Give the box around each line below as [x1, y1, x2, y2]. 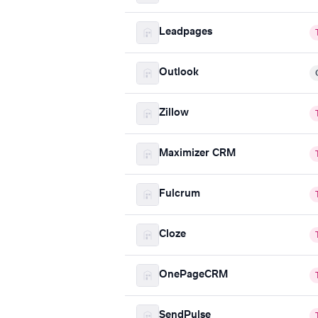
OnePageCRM [159, 270, 228, 280]
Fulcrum [159, 189, 200, 199]
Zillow [159, 108, 189, 119]
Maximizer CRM [159, 148, 236, 159]
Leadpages [159, 27, 212, 38]
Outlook [159, 67, 199, 78]
